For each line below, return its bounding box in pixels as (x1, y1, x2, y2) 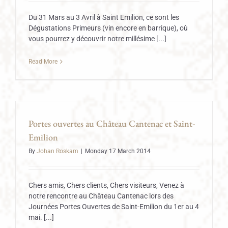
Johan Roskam (37, 148, 78, 155)
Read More (28, 58, 58, 65)
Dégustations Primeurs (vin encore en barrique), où (28, 24, 188, 32)
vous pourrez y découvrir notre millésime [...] (28, 35, 166, 43)
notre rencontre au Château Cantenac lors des (28, 192, 174, 200)
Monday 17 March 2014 (85, 148, 151, 155)
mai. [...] (28, 213, 54, 221)
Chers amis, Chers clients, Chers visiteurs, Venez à (28, 181, 184, 189)
